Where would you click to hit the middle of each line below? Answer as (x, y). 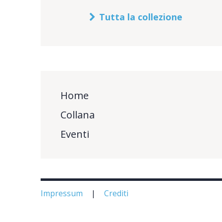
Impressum (63, 193)
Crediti (117, 193)
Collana (77, 114)
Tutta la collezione (141, 17)
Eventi (75, 134)
